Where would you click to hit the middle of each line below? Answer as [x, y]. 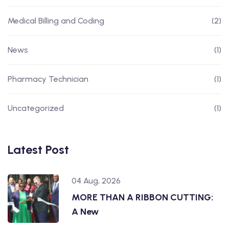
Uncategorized [36, 108]
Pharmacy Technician [48, 79]
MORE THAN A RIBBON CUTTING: [142, 197]
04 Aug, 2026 [96, 181]
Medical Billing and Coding [56, 21]
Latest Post [38, 150]
